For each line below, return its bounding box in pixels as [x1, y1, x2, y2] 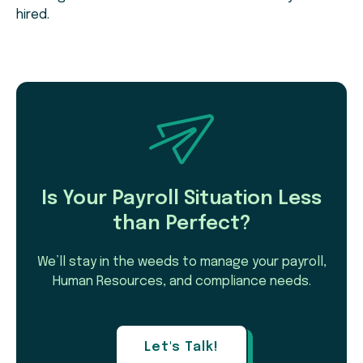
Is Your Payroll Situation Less [41, 189, 322, 210]
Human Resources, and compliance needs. [52, 275, 311, 289]
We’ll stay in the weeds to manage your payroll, [36, 255, 327, 270]
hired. [16, 8, 49, 23]
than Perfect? [112, 214, 251, 235]
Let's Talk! [144, 340, 219, 355]
